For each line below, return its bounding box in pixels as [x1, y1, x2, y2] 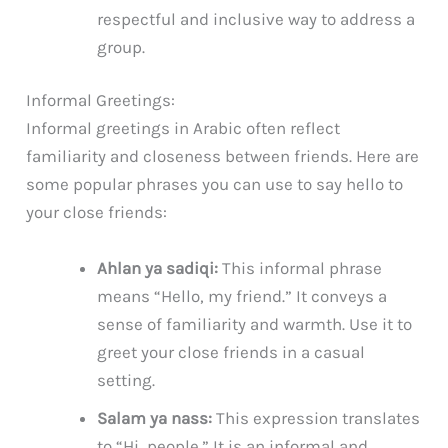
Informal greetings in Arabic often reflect [26, 118, 341, 139]
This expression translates [212, 407, 421, 428]
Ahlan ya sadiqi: [97, 257, 219, 278]
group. [97, 36, 146, 57]
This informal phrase [218, 257, 383, 278]
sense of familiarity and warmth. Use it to [97, 313, 413, 334]
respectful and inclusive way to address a [97, 8, 416, 29]
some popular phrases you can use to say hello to [26, 174, 404, 195]
